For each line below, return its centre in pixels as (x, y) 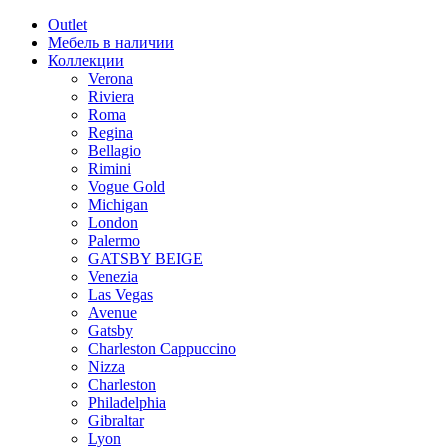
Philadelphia (127, 402)
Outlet (67, 24)
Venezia (113, 276)
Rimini (109, 168)
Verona (110, 78)
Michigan (118, 204)
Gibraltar (116, 420)
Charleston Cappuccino (162, 348)
